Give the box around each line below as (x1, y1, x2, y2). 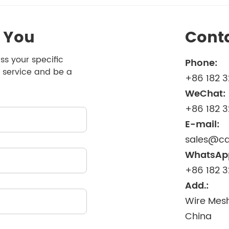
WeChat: (185, 86, 226, 101)
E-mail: (185, 117, 220, 132)
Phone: (185, 56, 218, 71)
